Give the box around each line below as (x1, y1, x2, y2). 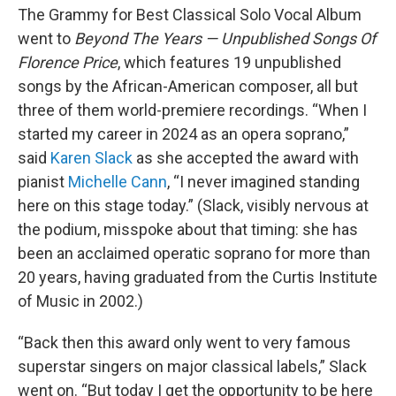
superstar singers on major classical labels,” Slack (18, 357, 367, 376)
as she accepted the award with (133, 148, 359, 167)
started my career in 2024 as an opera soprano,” (18, 125, 349, 143)
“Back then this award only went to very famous (18, 333, 351, 352)
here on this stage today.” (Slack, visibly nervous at (18, 196, 369, 215)
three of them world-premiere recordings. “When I (18, 101, 367, 119)
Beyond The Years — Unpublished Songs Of (74, 29, 376, 48)
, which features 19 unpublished (118, 53, 341, 72)
